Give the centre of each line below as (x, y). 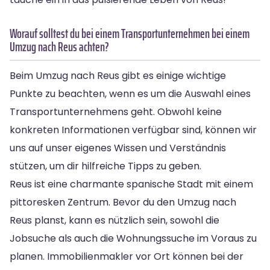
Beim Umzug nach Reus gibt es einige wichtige (118, 75)
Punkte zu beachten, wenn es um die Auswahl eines (130, 93)
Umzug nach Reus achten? (59, 46)
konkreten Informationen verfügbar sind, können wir (133, 130)
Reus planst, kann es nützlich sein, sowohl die (115, 220)
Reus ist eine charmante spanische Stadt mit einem (131, 184)
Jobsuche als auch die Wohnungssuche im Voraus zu (133, 238)
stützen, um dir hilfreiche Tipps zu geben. (105, 166)
